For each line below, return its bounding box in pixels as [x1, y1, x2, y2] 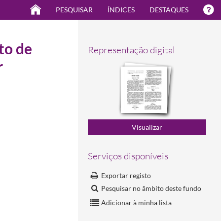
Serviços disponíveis [88, 149, 168, 162]
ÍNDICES [108, 5, 135, 14]
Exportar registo [101, 171, 151, 180]
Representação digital [88, 44, 175, 56]
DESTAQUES [149, 5, 188, 14]
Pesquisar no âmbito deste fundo [101, 184, 201, 192]
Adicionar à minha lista [101, 198, 172, 207]
